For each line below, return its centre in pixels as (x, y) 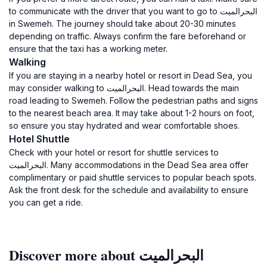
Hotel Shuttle (39, 139)
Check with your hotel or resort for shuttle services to (114, 152)
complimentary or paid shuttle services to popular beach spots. (133, 177)
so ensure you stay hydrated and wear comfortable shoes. (124, 125)
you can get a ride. (46, 202)
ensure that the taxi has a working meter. (88, 49)
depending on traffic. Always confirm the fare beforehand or (128, 36)
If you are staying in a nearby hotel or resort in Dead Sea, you (131, 75)
